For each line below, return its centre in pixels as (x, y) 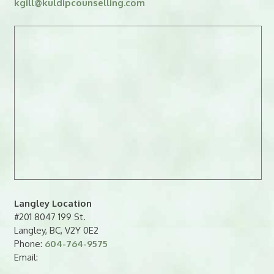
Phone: (29, 243)
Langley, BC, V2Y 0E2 (56, 230)
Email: (26, 257)
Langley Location (53, 203)
